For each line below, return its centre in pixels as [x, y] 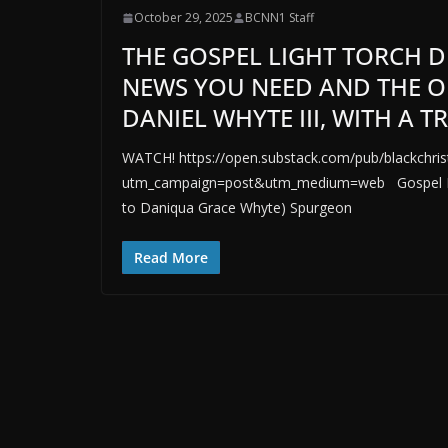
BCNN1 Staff [279, 17]
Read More [171, 257]
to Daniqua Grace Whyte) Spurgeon [237, 207]
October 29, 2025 [183, 17]
